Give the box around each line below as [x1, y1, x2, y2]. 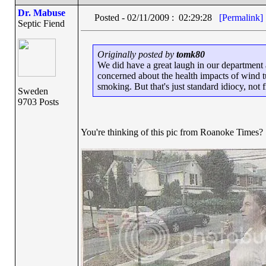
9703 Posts [17, 97, 59, 107]
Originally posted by [97, 49, 176, 59]
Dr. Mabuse [17, 8, 65, 18]
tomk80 [176, 49, 205, 59]
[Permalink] [218, 12, 263, 23]
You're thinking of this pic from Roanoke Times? [80, 127, 263, 137]
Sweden [17, 86, 48, 96]
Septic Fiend [17, 18, 65, 28]
